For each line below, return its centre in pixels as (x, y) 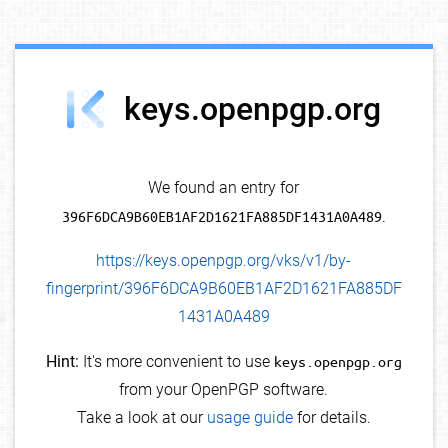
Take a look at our (141, 418)
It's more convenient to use (176, 362)
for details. (331, 418)
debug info (394, 65)
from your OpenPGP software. (224, 390)
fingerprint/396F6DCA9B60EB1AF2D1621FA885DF (223, 289)
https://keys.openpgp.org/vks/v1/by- (224, 261)
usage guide (249, 418)
